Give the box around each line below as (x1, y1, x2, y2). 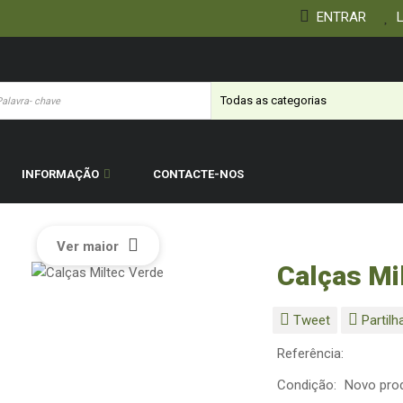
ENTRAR (309, 9, 366, 25)
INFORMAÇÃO (22, 167, 99, 181)
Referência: (277, 345, 345, 362)
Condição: (277, 377, 337, 393)
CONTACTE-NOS (153, 167, 244, 181)
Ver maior (57, 238, 120, 255)
